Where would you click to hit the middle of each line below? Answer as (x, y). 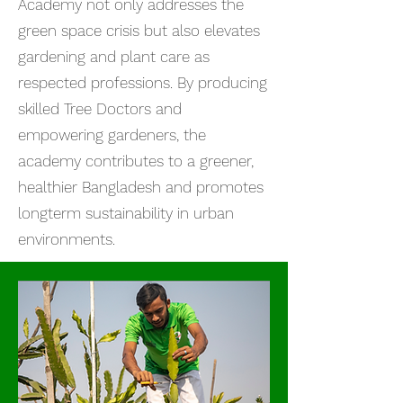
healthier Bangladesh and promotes (141, 187)
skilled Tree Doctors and (100, 109)
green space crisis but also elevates (139, 31)
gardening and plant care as (114, 57)
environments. (67, 239)
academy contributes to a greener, (136, 161)
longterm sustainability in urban (126, 213)
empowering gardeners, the (112, 135)
